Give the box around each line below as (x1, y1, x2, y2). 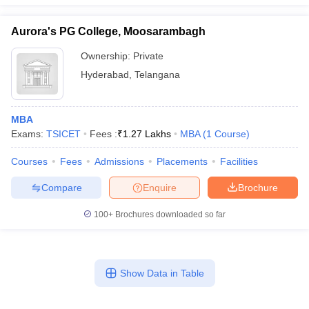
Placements (157, 156, 208, 167)
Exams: (11, 128, 46, 139)
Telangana (134, 69, 180, 80)
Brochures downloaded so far (113, 210, 226, 219)
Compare (41, 181, 82, 193)
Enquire (143, 181, 177, 193)
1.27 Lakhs (123, 128, 171, 139)
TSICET (46, 128, 81, 139)
